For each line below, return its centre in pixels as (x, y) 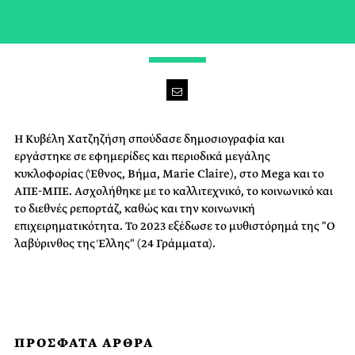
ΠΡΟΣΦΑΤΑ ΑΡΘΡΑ (84, 343)
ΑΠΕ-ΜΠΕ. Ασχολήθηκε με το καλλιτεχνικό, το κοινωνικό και (174, 191)
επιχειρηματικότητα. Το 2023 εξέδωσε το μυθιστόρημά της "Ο (175, 226)
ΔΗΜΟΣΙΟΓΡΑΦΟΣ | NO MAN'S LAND (177, 34)
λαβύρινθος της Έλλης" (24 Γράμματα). (115, 243)
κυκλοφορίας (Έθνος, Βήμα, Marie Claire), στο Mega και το (169, 174)
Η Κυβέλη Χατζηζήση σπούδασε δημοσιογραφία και (149, 139)
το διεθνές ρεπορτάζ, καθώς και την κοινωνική (135, 208)
